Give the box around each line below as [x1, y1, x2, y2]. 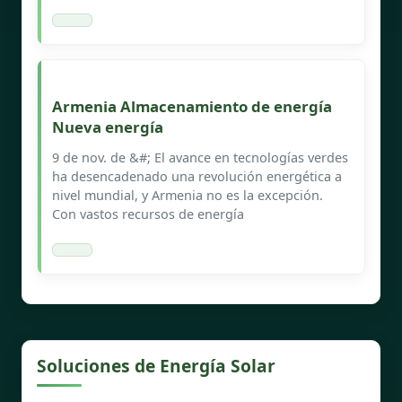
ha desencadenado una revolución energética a [52, 167, 342, 185]
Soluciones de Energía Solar [37, 353, 275, 378]
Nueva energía [52, 116, 163, 137]
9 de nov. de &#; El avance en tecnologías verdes [52, 148, 348, 166]
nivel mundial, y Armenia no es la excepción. [52, 186, 323, 204]
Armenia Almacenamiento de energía [52, 95, 332, 117]
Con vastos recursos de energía [52, 205, 244, 223]
